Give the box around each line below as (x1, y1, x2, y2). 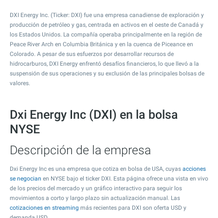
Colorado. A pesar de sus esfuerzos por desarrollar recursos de (10, 51, 174, 57)
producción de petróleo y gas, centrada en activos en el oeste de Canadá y (10, 21, 203, 28)
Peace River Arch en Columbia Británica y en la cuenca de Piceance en (10, 41, 193, 48)
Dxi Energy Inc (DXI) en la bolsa (10, 108, 178, 122)
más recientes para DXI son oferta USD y (79, 204, 186, 211)
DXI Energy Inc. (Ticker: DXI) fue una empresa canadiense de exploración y (10, 12, 204, 18)
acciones (182, 165, 206, 172)
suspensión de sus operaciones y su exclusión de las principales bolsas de (10, 70, 204, 77)
